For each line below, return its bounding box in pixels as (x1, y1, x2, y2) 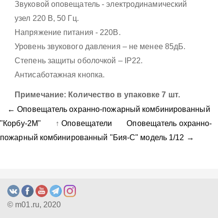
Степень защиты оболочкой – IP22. (15, 56, 143, 65)
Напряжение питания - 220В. (15, 28, 121, 36)
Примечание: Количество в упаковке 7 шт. (15, 90, 180, 99)
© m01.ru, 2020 (7, 200, 61, 209)
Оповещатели (61, 119, 112, 127)
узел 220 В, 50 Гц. (15, 14, 79, 22)
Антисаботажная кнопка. (15, 71, 105, 79)
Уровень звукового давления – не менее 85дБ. (15, 42, 186, 51)
